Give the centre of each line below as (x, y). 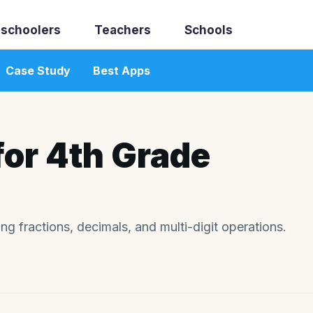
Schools (209, 30)
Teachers (123, 30)
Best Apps (122, 71)
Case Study (38, 71)
